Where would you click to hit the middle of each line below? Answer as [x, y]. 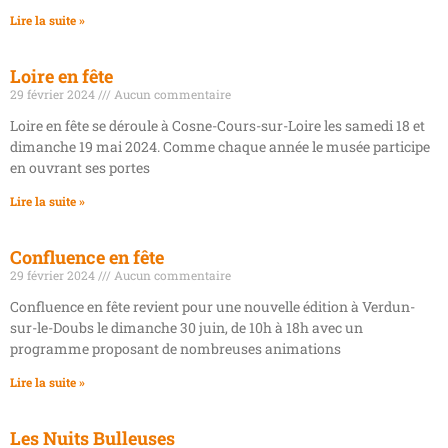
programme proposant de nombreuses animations [175, 348]
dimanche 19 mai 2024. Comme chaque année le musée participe [220, 146]
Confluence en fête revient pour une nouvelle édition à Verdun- [212, 306]
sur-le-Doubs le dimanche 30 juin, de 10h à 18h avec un [186, 327]
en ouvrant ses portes [80, 167]
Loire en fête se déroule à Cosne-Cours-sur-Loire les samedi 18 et [217, 125]
